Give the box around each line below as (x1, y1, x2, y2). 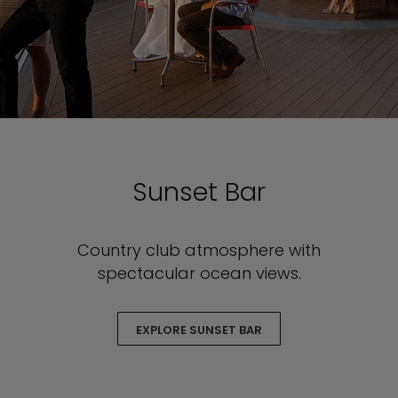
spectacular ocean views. (97, 262, 301, 284)
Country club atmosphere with (77, 239, 321, 261)
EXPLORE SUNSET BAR (136, 322, 262, 338)
